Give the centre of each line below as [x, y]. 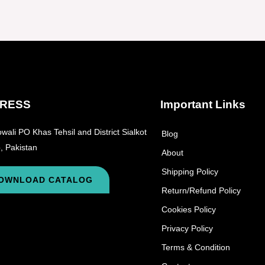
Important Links [203, 104]
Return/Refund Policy [201, 190]
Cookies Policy [188, 209]
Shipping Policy [190, 171]
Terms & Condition [195, 247]
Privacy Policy [187, 228]
